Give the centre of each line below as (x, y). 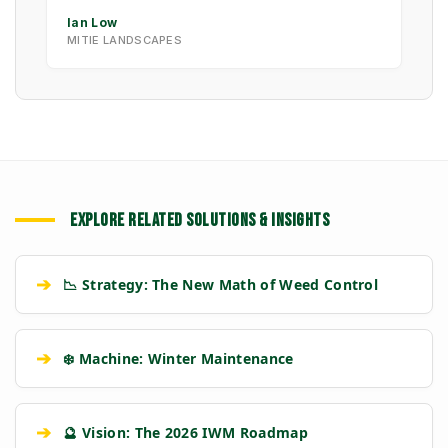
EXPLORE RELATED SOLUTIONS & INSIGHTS (199, 220)
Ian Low (92, 22)
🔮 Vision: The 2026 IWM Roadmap (185, 432)
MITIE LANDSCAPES (125, 39)
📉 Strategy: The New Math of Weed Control (221, 284)
